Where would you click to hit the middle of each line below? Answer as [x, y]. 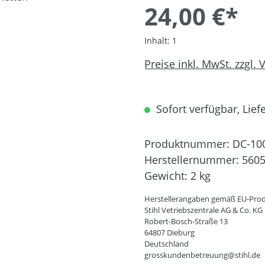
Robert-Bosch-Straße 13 [186, 221]
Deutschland [167, 243]
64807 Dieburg [169, 232]
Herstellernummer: [193, 159]
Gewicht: [167, 175]
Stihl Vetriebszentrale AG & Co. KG [203, 210]
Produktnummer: [188, 143]
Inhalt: [158, 40]
